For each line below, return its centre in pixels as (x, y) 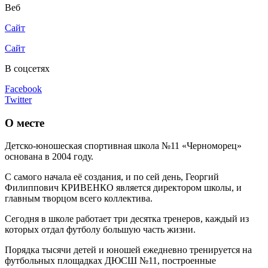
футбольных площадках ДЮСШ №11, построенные (110, 261)
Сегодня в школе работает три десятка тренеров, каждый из (127, 219)
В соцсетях (27, 68)
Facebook (23, 89)
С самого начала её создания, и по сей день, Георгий (112, 177)
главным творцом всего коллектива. (79, 199)
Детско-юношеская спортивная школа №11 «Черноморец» (123, 146)
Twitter (18, 99)
